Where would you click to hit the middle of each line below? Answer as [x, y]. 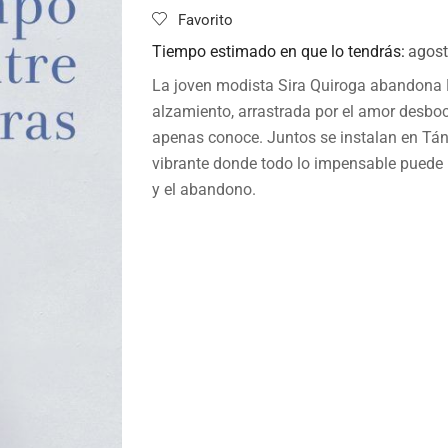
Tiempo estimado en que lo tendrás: [278, 52]
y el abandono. [204, 190]
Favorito [205, 20]
